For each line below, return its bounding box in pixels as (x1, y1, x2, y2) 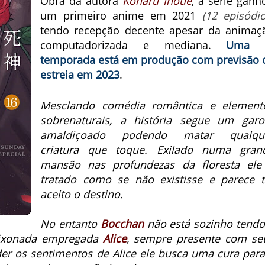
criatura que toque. (40, 143, 157, 157)
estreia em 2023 (40, 67, 119, 82)
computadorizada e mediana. (40, 38, 227, 52)
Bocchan (100, 216, 144, 231)
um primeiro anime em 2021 (40, 8, 202, 22)
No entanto (40, 216, 101, 231)
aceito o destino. (40, 187, 123, 201)
